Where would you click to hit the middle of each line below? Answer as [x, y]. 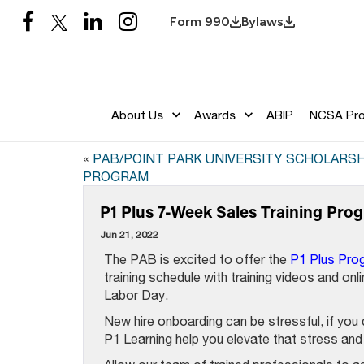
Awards [214, 115]
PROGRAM [116, 176]
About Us [137, 115]
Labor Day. [136, 295]
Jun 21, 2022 [129, 235]
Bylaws [262, 22]
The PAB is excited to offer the [197, 259]
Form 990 [200, 22]
